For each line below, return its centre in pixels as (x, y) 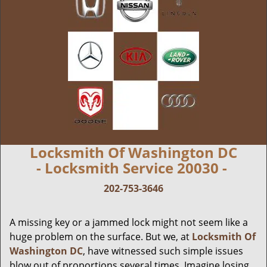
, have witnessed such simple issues (163, 251)
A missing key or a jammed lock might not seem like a (129, 222)
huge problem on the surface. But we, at (101, 237)
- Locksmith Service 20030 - (133, 168)
